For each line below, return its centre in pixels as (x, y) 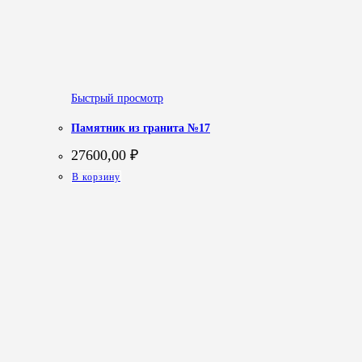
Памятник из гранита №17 (141, 128)
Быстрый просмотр (117, 99)
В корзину (96, 177)
